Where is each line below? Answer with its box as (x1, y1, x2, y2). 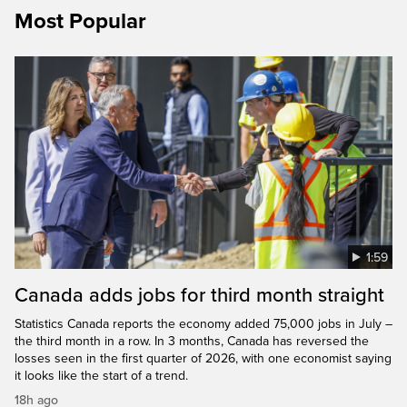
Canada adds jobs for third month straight (15, 283, 384, 307)
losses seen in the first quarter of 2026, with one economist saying (15, 350, 392, 366)
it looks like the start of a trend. (15, 367, 188, 383)
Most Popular (15, 7, 146, 35)
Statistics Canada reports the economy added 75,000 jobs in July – (15, 315, 392, 332)
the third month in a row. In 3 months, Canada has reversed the (15, 333, 369, 349)
